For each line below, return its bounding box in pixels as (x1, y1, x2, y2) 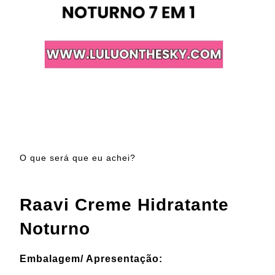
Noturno (20, 219, 90, 239)
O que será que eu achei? (20, 153, 136, 163)
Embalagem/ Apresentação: (20, 254, 163, 265)
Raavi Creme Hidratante (20, 195, 229, 215)
